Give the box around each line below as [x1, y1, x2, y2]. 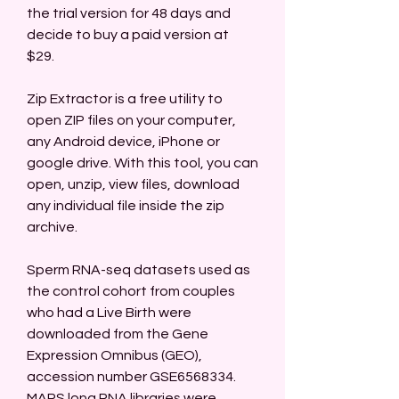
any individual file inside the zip [27, 199, 224, 213]
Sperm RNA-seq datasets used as [27, 263, 250, 277]
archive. [27, 220, 77, 234]
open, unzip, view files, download [27, 177, 240, 191]
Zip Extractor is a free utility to [27, 92, 223, 106]
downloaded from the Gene [27, 327, 208, 341]
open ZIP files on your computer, [27, 113, 236, 127]
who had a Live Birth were [27, 305, 191, 320]
